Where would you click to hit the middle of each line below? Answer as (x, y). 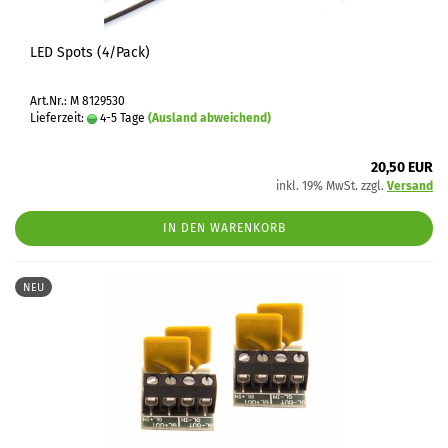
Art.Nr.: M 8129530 (77, 101)
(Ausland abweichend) (209, 118)
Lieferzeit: (58, 118)
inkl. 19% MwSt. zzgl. (331, 186)
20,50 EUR (402, 167)
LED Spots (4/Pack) (90, 52)
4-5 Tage (121, 118)
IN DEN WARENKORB (224, 228)
